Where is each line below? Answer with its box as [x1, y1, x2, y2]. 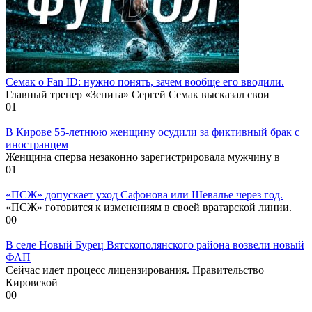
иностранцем [6, 138, 68, 150]
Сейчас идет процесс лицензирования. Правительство [6, 263, 264, 276]
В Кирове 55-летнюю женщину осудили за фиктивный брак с [6, 125, 299, 138]
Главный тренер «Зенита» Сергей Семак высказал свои [6, 88, 270, 100]
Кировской [6, 276, 58, 288]
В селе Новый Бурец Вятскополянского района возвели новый [6, 238, 304, 251]
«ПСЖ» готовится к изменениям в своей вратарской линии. [6, 201, 292, 213]
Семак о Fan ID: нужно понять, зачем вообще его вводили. [6, 75, 284, 88]
